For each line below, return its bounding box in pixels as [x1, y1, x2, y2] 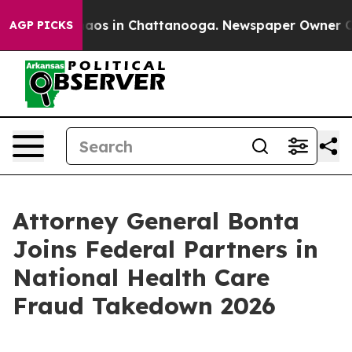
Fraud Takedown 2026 [13, 291, 276, 321]
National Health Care [13, 262, 269, 292]
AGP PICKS [9, 18, 73, 32]
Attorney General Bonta [13, 206, 299, 236]
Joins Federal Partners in [13, 234, 318, 264]
